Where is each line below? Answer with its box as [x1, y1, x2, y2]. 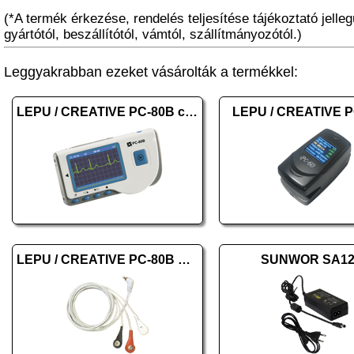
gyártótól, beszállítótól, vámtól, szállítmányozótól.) [4, 27, 302, 42]
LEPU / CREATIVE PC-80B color [185, 105, 198, 119]
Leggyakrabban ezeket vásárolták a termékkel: [4, 64, 298, 80]
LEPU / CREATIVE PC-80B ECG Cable [178, 253, 190, 266]
